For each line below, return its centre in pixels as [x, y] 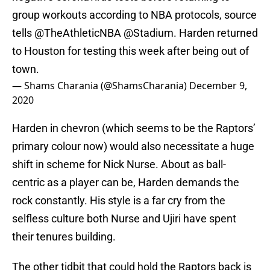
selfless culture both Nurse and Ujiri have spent [124, 219]
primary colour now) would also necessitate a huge [133, 146]
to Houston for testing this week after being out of [130, 51]
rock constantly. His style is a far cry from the [119, 201]
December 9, [218, 86]
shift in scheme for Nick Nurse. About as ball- [119, 165]
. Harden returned [216, 33]
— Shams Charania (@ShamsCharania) [101, 86]
